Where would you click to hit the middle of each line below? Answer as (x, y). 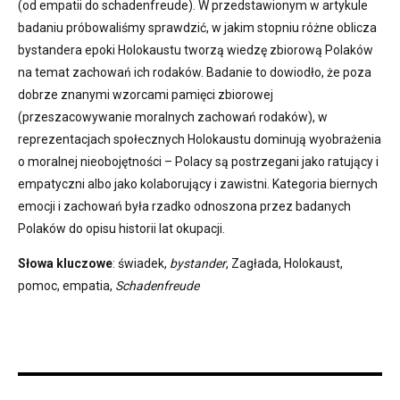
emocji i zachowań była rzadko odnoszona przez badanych (184, 206)
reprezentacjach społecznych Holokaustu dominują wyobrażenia (200, 139)
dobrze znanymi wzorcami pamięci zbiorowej (146, 94)
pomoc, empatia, (67, 285)
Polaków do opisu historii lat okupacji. (121, 228)
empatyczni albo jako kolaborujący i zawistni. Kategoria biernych (198, 183)
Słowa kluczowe (65, 263)
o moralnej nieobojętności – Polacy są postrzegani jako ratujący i (198, 161)
